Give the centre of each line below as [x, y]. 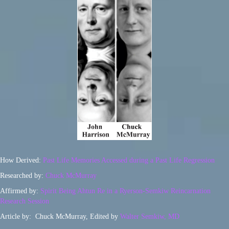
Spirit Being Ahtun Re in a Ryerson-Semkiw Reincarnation [125, 191]
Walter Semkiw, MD [150, 216]
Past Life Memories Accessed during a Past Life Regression [129, 160]
